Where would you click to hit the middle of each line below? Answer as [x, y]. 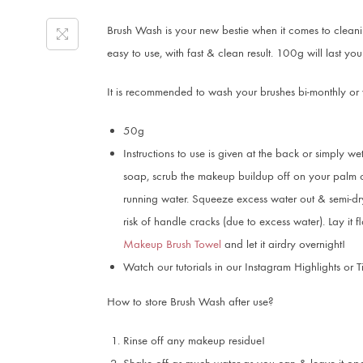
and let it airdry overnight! [283, 244]
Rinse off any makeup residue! [194, 340]
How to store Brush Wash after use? [190, 301]
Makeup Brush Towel [172, 244]
